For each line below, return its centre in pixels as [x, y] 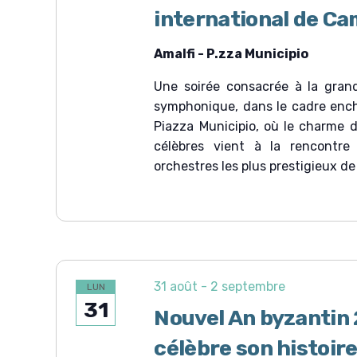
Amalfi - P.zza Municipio [231, 54]
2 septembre [248, 287]
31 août [176, 287]
